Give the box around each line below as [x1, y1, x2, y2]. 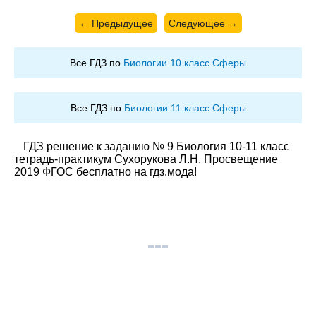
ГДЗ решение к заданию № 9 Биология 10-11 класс [23, 140, 289, 152]
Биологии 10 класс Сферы [123, 56, 246, 68]
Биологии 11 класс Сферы [123, 102, 246, 114]
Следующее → [168, 17, 238, 29]
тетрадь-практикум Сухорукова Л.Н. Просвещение [14, 152, 278, 165]
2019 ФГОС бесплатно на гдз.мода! [14, 165, 197, 178]
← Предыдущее [78, 17, 153, 29]
